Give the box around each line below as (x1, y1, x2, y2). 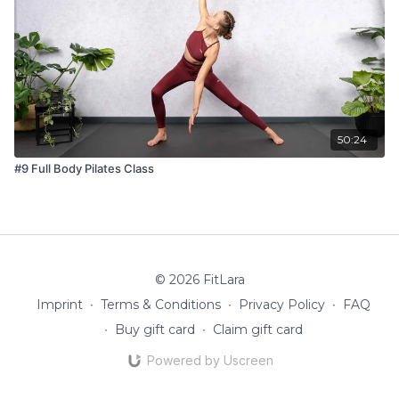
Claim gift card (212, 322, 303, 338)
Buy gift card (114, 322, 195, 338)
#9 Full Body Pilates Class (14, 160, 154, 175)
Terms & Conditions (100, 297, 221, 313)
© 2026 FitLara (154, 272, 245, 288)
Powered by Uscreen (146, 353, 273, 368)
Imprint (36, 297, 83, 313)
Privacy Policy (238, 297, 325, 313)
